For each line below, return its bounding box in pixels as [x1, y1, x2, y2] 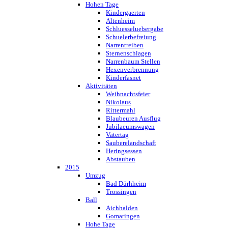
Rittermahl [106, 106, 135, 114]
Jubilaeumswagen [106, 123, 155, 130]
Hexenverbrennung [106, 66, 159, 73]
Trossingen [106, 188, 136, 195]
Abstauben [106, 155, 135, 163]
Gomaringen [106, 212, 140, 220]
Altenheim [106, 17, 135, 24]
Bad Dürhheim [106, 180, 146, 187]
